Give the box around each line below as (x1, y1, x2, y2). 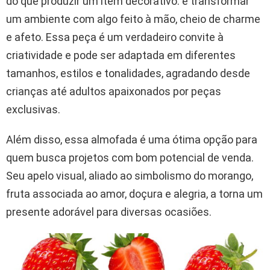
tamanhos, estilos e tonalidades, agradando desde (6, 67, 250, 80)
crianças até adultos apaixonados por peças (6, 85, 221, 98)
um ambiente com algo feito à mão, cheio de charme (6, 13, 260, 26)
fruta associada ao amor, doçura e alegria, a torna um (6, 187, 263, 201)
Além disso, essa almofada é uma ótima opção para (6, 133, 257, 146)
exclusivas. (6, 103, 60, 116)
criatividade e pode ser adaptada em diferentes (6, 49, 236, 62)
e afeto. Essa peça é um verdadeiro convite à (6, 31, 224, 44)
